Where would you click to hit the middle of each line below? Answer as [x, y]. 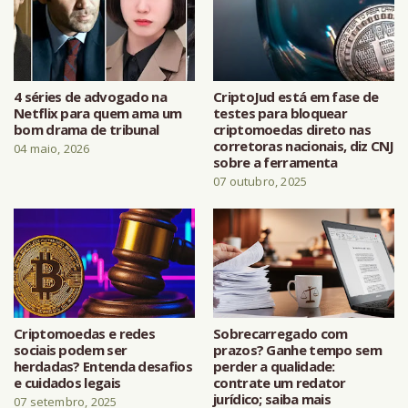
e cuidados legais [67, 382]
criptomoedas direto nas [292, 129]
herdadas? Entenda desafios [103, 366]
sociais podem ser [71, 349]
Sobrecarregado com [280, 333]
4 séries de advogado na [90, 96]
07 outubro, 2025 [260, 181]
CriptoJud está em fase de [296, 96]
